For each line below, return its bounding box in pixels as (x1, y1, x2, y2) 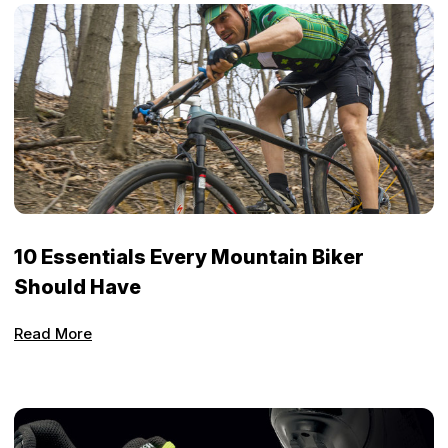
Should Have (14, 275, 141, 300)
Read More (14, 324, 92, 344)
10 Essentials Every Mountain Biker (14, 245, 364, 270)
